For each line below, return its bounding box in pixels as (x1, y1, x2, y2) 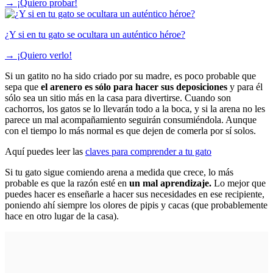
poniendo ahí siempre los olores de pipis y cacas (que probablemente (5, 200, 268, 211)
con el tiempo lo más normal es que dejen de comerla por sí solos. (5, 126, 258, 136)
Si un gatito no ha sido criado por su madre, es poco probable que (5, 71, 256, 82)
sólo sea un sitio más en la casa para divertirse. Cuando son (5, 93, 231, 104)
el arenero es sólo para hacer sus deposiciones (41, 82, 227, 93)
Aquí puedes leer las (5, 146, 85, 157)
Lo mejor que (211, 178, 266, 189)
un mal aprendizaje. (129, 178, 211, 189)
